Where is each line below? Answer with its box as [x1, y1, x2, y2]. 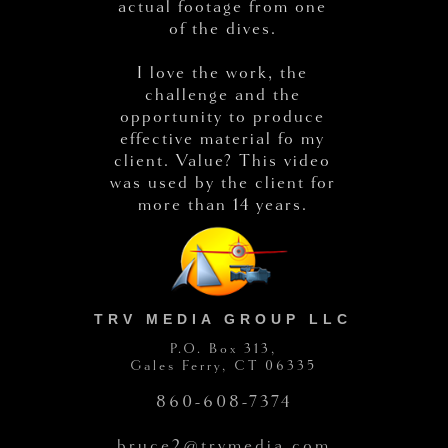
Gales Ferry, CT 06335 [130, 356, 317, 374]
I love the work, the [137, 61, 309, 83]
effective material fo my [120, 127, 326, 149]
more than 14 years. [137, 193, 308, 215]
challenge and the [144, 83, 301, 105]
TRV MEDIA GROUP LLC [94, 310, 352, 327]
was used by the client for [109, 171, 336, 193]
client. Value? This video [114, 149, 332, 171]
